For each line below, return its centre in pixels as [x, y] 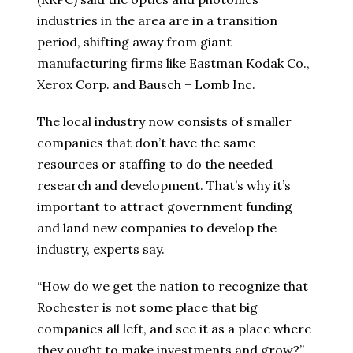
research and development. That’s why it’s [164, 185]
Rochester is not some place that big [147, 307]
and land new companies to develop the [157, 227]
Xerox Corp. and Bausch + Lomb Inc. [146, 84]
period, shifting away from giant [134, 41]
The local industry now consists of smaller [164, 121]
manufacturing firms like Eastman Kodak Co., [173, 63]
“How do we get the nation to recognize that [173, 286]
